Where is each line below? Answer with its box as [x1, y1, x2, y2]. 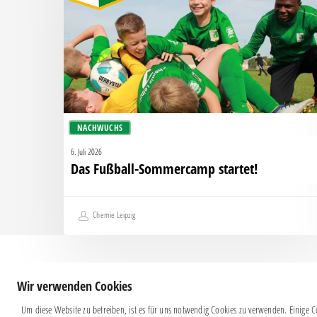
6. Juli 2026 [71, 146, 103, 158]
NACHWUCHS [77, 122, 123, 134]
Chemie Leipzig [91, 209, 135, 221]
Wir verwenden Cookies [17, 277, 132, 294]
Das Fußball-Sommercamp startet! [71, 159, 258, 179]
